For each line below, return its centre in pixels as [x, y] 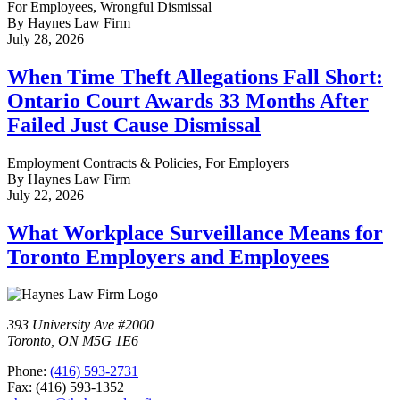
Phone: [29, 371]
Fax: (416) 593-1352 [66, 387]
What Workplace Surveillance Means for [195, 233]
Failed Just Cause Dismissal [134, 125]
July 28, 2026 [46, 38]
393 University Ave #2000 [80, 325]
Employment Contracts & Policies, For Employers [148, 162]
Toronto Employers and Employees [168, 257]
